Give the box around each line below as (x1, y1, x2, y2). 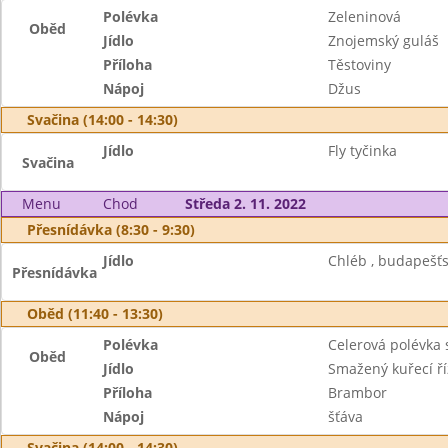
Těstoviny (327, 55, 391, 74)
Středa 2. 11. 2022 (184, 194, 306, 213)
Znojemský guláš (327, 31, 439, 50)
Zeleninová (327, 7, 401, 26)
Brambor (327, 383, 387, 402)
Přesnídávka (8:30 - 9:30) (27, 220, 195, 239)
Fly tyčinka (327, 141, 397, 160)
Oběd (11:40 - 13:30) (27, 304, 163, 323)
